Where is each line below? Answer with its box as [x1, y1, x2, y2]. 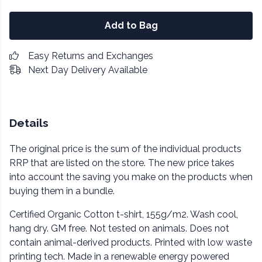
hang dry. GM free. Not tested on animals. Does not [9, 223, 229, 235]
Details [9, 116, 49, 129]
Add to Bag [104, 20, 158, 31]
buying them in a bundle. [9, 185, 115, 197]
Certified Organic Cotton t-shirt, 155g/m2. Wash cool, [9, 209, 238, 220]
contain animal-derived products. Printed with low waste [9, 237, 252, 249]
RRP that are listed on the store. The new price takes [9, 157, 235, 169]
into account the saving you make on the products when [9, 171, 253, 183]
